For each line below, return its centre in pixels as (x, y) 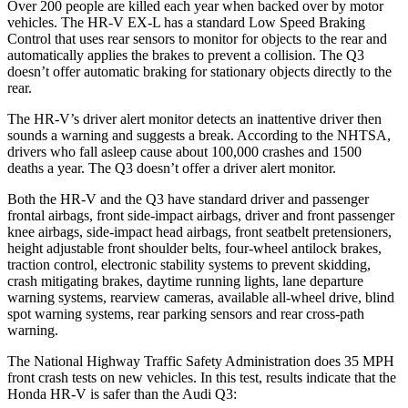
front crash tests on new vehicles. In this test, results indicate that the (202, 377)
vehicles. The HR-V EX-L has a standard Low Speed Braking (186, 22)
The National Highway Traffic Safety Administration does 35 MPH (201, 361)
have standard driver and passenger (266, 199)
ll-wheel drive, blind (337, 297)
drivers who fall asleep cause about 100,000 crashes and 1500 (184, 151)
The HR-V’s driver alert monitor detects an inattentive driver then (194, 118)
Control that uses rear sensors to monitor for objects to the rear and (197, 38)
